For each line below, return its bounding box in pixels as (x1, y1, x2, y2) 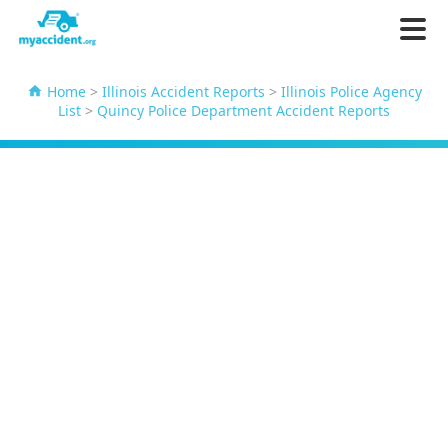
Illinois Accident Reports (101, 82, 265, 101)
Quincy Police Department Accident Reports (97, 101, 390, 121)
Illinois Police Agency (280, 82, 422, 101)
